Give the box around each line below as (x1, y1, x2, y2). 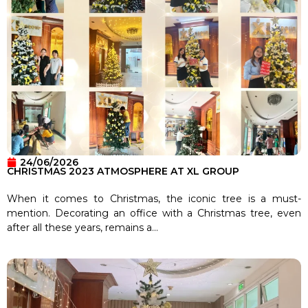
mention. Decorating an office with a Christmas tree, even (7, 206, 301, 219)
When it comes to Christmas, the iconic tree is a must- (7, 192, 301, 205)
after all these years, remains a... (7, 221, 158, 234)
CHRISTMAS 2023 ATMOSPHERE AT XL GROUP (7, 164, 239, 177)
